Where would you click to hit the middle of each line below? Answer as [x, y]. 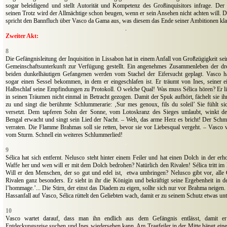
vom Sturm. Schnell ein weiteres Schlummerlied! [64, 135]
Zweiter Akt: [22, 36]
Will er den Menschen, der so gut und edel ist [63, 173]
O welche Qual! [137, 89]
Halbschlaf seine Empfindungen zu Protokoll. [61, 89]
